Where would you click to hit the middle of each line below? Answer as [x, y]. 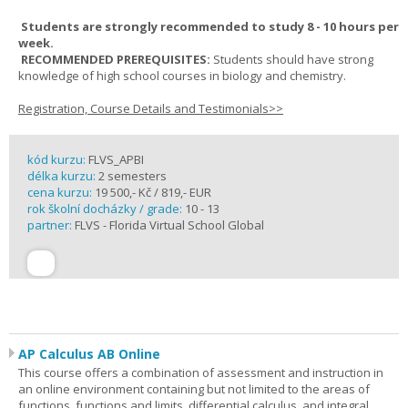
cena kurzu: [60, 192]
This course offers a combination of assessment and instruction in [201, 372]
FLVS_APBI [116, 159]
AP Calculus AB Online [89, 354]
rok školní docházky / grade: [106, 209]
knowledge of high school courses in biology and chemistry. [182, 76]
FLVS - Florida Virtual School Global [169, 225]
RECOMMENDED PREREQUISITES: [116, 59]
